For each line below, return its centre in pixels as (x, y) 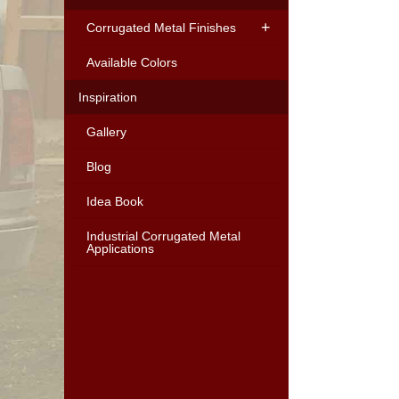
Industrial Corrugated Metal (163, 236)
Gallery (106, 132)
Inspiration (107, 97)
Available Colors (132, 62)
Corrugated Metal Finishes (161, 28)
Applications (120, 248)
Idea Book (115, 201)
